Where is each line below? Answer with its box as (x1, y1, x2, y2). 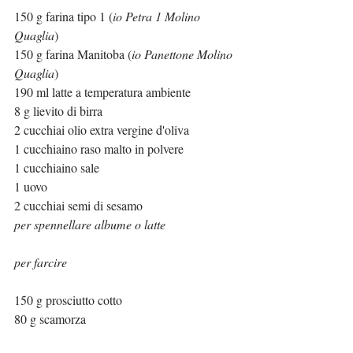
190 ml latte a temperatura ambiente (14, 83, 191, 100)
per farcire (14, 253, 67, 270)
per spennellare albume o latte (14, 215, 165, 232)
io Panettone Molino (132, 45, 236, 62)
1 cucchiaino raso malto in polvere (14, 139, 184, 157)
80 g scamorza (14, 310, 86, 327)
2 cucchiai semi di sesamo (14, 196, 146, 214)
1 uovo (14, 177, 47, 195)
